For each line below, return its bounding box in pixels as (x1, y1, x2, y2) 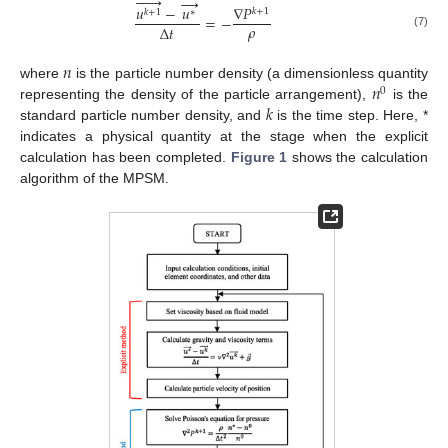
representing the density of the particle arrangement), (20, 86, 372, 103)
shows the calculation (287, 149, 428, 166)
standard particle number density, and (20, 107, 266, 124)
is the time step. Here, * (272, 107, 429, 124)
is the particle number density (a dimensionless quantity (72, 65, 429, 82)
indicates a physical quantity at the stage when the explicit (20, 128, 428, 145)
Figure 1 (230, 149, 288, 166)
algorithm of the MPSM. (20, 170, 169, 187)
